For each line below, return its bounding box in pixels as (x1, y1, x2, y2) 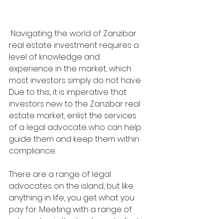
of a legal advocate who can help (9, 122, 143, 133)
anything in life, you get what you (9, 192, 136, 204)
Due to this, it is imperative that (9, 87, 129, 98)
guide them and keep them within (9, 133, 141, 145)
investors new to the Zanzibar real (9, 98, 142, 110)
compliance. (9, 145, 58, 157)
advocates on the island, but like (9, 180, 135, 192)
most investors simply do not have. (9, 75, 143, 87)
